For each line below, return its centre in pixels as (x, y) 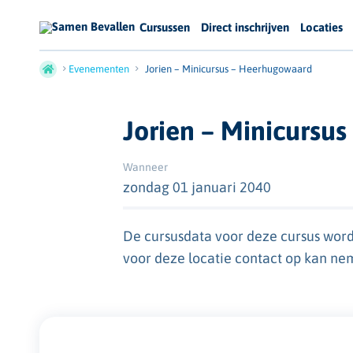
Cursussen (165, 28)
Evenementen (99, 69)
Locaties (321, 28)
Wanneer (146, 167)
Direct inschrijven (245, 28)
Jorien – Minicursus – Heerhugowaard (229, 69)
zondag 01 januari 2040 (197, 188)
